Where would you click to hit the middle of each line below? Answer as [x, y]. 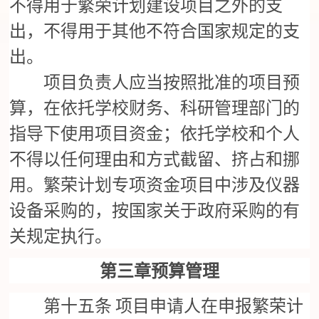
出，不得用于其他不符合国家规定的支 [155, 32]
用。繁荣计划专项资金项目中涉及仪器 [155, 185]
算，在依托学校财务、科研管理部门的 [155, 109]
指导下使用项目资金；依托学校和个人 [155, 134]
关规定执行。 [61, 237]
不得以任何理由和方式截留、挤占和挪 [155, 160]
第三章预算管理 [159, 272]
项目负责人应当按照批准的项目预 [155, 83]
